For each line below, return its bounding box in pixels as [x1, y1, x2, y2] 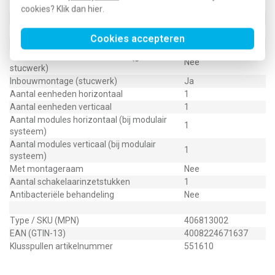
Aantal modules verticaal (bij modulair [10, 139, 156, 149]
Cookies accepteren [90, 33, 185, 45]
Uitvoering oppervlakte [10, 26, 97, 36]
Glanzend [184, 26, 221, 36]
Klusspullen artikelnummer [10, 241, 113, 251]
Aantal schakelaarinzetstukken [10, 177, 130, 187]
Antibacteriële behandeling [10, 190, 114, 199]
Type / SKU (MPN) [10, 215, 79, 225]
